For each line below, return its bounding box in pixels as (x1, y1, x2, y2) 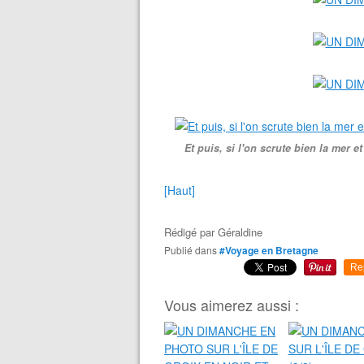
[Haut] (164, 182, 195, 198)
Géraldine (218, 224, 262, 240)
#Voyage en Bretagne (219, 243, 318, 258)
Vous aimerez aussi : (164, 294, 299, 315)
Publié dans (171, 243, 217, 257)
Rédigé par (164, 224, 218, 240)
